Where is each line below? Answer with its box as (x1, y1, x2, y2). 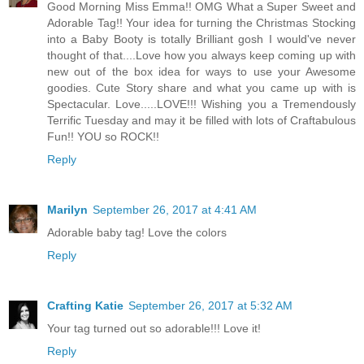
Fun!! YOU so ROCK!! (47, 130, 159, 144)
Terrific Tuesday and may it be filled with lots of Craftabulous (47, 114, 356, 128)
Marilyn (47, 203, 88, 217)
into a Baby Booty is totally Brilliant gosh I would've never (47, 32, 356, 46)
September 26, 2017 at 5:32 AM (128, 299, 292, 313)
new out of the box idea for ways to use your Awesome (47, 65, 356, 79)
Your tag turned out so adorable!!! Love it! (47, 322, 261, 336)
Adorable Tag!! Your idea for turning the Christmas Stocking (47, 16, 356, 30)
